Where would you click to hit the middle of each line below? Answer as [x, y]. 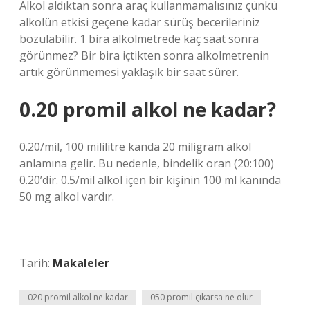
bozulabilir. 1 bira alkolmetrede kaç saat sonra [139, 39]
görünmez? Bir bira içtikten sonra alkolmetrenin [144, 55]
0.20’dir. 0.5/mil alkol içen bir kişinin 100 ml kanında [150, 180]
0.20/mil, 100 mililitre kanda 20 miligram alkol [135, 147]
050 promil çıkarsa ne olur [201, 297]
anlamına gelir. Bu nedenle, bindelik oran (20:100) [147, 163]
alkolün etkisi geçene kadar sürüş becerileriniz [140, 22]
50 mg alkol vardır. [67, 197]
